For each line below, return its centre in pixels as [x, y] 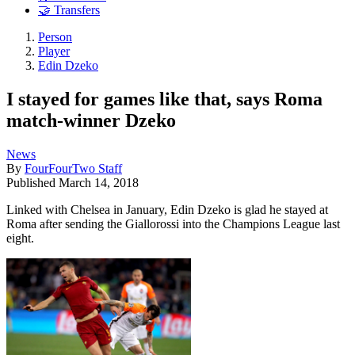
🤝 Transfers [69, 10]
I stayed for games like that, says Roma [164, 99]
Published [32, 182]
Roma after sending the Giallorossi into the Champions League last [173, 223]
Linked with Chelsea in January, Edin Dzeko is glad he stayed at [167, 209]
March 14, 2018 [99, 182]
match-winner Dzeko [91, 120]
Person [55, 37]
